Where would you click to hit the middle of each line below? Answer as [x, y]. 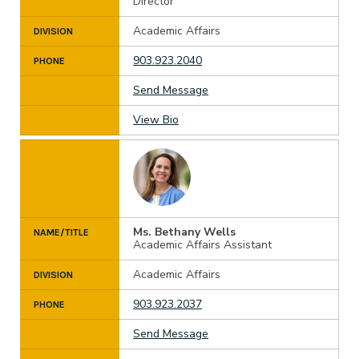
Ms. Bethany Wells [185, 232]
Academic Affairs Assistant [203, 245]
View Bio [156, 120]
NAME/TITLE [61, 233]
